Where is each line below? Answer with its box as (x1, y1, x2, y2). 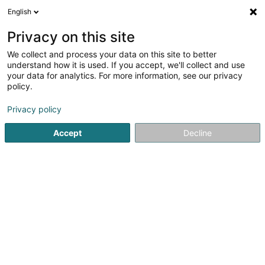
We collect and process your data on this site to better (7, 49, 216, 59)
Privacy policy (7, 104, 62, 114)
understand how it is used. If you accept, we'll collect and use (7, 60, 245, 70)
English (8, 7, 31, 16)
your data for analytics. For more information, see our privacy (7, 70, 243, 80)
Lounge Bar (99, 75, 144, 86)
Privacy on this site (7, 28, 135, 46)
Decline (183, 128, 212, 138)
